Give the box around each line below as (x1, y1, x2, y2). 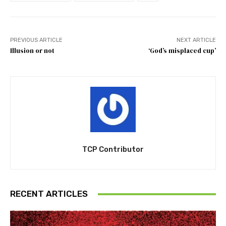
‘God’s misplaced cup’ (148, 46, 216, 55)
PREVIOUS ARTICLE (10, 37, 63, 44)
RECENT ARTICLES (10, 189, 88, 199)
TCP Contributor (82, 145, 144, 154)
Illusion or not (10, 46, 54, 55)
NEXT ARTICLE (176, 37, 216, 44)
